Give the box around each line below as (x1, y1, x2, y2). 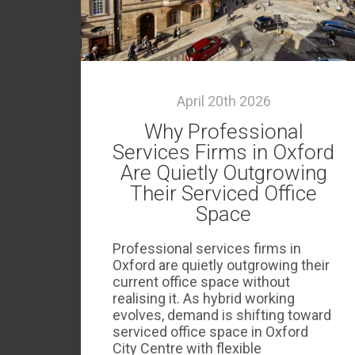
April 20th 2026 (176, 93, 271, 109)
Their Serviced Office (130, 181, 317, 205)
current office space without (113, 273, 290, 290)
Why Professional (143, 120, 303, 143)
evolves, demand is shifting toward (113, 307, 331, 323)
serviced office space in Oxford (113, 323, 308, 340)
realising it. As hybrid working (113, 290, 295, 307)
